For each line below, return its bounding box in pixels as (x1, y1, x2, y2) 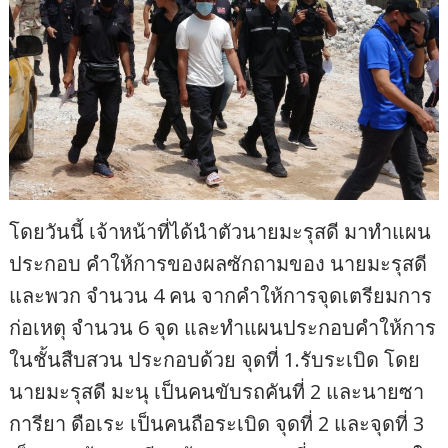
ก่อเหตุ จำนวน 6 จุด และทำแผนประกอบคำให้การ (9, 313, 437, 341)
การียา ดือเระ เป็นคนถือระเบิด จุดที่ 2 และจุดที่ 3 (9, 409, 425, 437)
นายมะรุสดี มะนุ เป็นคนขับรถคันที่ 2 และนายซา (9, 377, 425, 405)
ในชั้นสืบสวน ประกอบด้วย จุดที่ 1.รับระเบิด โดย (9, 345, 421, 373)
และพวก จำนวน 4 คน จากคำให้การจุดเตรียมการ (9, 281, 433, 309)
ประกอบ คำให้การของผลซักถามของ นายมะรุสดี (9, 249, 428, 277)
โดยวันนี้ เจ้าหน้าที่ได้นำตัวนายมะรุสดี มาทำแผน (9, 217, 432, 245)
